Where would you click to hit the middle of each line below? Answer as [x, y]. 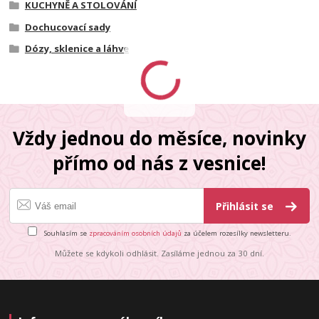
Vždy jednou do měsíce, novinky [159, 138]
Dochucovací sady [67, 27]
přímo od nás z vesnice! [159, 163]
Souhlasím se [66, 234]
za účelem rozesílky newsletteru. [236, 234]
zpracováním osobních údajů [135, 234]
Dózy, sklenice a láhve [77, 49]
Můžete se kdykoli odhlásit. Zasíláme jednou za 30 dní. [159, 253]
